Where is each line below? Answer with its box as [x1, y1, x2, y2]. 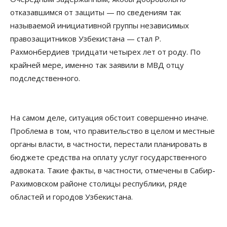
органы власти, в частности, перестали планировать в [10, 139, 207, 149]
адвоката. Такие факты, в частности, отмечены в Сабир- [10, 165, 215, 176]
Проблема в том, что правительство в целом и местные [10, 126, 215, 136]
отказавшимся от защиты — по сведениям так [10, 7, 181, 18]
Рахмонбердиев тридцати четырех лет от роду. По [10, 47, 201, 57]
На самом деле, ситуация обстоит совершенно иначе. [10, 112, 208, 123]
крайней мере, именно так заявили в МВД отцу [10, 60, 184, 70]
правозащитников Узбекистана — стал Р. [10, 33, 161, 44]
